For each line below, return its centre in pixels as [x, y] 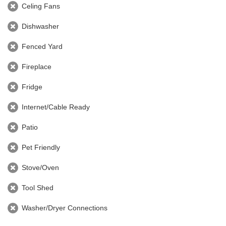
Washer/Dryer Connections [65, 208]
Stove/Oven [40, 167]
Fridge [32, 87]
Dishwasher [40, 26]
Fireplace [37, 66]
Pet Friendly [41, 147]
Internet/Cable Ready [56, 107]
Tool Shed [38, 187]
